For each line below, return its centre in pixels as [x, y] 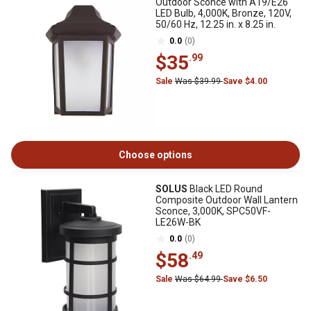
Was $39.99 [199, 81]
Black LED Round [225, 189]
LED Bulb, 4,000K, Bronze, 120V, [224, 13]
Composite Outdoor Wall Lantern [227, 200]
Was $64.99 [199, 279]
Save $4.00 [245, 81]
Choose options [155, 155]
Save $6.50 [245, 279]
